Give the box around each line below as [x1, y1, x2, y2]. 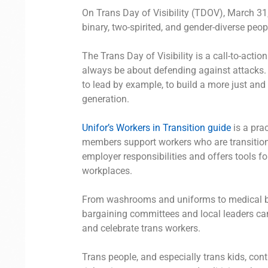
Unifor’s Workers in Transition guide [81, 122, 231, 133]
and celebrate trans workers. [81, 223, 200, 234]
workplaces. [81, 165, 135, 176]
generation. [81, 93, 129, 105]
